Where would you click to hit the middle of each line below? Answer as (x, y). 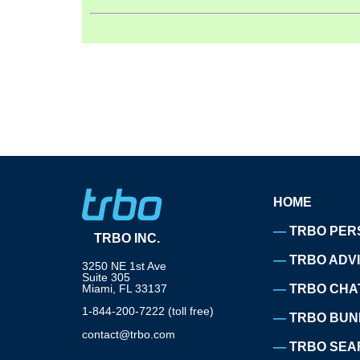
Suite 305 (106, 277)
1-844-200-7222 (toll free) (148, 311)
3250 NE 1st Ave (124, 266)
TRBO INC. (127, 238)
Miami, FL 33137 (125, 288)
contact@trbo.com (129, 334)
